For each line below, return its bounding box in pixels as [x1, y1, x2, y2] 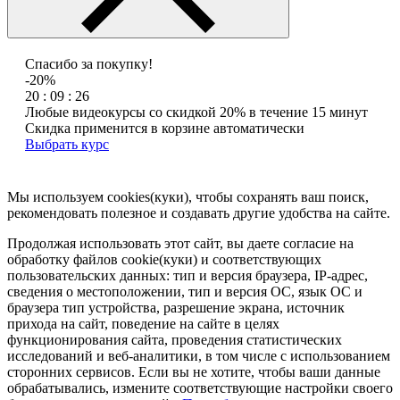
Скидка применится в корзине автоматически [25, 121, 304, 137]
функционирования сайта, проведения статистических [7, 332, 342, 348]
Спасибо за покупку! [25, 56, 153, 72]
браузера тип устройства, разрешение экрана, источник [7, 300, 345, 316]
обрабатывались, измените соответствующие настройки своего [7, 380, 393, 396]
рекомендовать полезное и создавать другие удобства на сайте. [7, 205, 390, 221]
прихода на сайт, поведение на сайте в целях [7, 316, 279, 332]
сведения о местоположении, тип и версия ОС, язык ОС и [7, 284, 362, 300]
